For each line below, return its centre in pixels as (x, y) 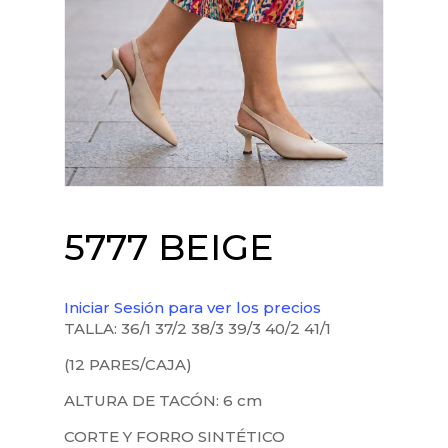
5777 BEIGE (169, 246)
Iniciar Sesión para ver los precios (192, 307)
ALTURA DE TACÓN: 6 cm (163, 400)
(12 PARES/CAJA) (128, 364)
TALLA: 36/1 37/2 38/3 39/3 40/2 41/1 (197, 328)
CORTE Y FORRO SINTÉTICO (174, 436)
